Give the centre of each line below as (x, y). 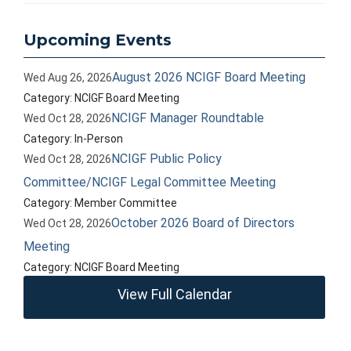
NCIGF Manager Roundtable (188, 118)
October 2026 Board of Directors (203, 223)
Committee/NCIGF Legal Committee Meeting (150, 182)
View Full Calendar (174, 294)
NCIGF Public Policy (167, 159)
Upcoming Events (98, 40)
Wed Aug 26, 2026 (68, 78)
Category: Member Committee (101, 203)
